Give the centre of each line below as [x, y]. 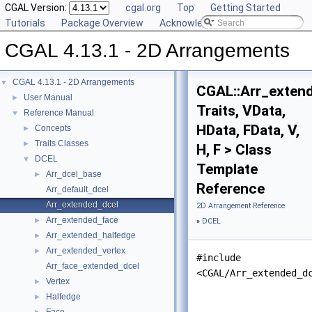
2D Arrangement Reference [241, 206]
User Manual [48, 97]
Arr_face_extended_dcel [93, 266]
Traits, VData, [241, 111]
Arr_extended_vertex [86, 251]
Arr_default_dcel [77, 189]
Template [227, 169]
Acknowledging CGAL [206, 23]
